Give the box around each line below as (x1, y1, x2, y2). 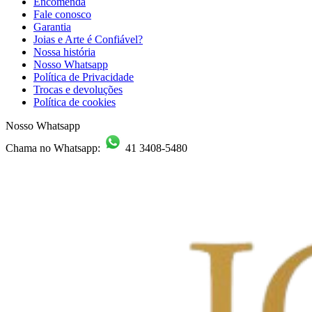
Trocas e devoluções (33, 84, 123, 95)
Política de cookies (33, 96, 116, 108)
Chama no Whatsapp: (6, 142, 103, 154)
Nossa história (33, 46, 95, 58)
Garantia (33, 21, 71, 33)
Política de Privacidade (33, 71, 134, 83)
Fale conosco (33, 8, 91, 20)
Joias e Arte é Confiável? (33, 33, 143, 45)
